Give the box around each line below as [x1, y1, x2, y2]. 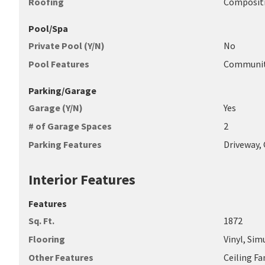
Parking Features [28, 138, 102, 150]
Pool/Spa [28, 22, 68, 34]
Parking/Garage [28, 85, 96, 96]
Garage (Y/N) [28, 102, 83, 114]
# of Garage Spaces [28, 120, 112, 132]
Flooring [28, 233, 65, 245]
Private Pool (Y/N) [28, 40, 105, 51]
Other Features [28, 251, 93, 263]
